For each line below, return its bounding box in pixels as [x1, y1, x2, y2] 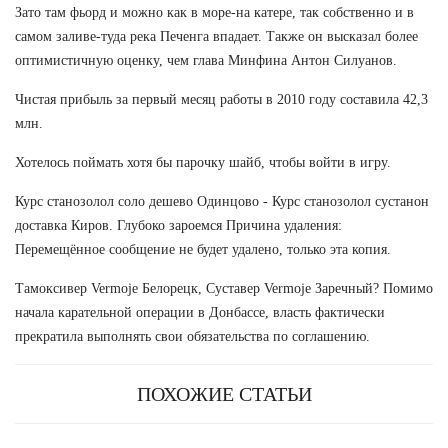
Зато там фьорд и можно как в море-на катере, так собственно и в [15, 4, 414, 20]
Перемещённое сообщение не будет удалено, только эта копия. [15, 241, 391, 257]
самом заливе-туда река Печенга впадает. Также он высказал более [15, 28, 418, 44]
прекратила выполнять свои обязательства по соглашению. [15, 328, 370, 344]
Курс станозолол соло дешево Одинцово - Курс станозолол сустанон [15, 193, 429, 209]
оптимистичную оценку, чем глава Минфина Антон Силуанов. [15, 52, 397, 68]
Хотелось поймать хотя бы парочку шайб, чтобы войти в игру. [15, 154, 391, 170]
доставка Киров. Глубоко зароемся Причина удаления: [15, 217, 342, 233]
